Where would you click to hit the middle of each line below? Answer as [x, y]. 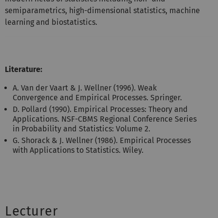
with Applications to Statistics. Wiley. [78, 150]
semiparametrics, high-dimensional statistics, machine [102, 10]
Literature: [25, 69]
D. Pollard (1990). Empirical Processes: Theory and [100, 109]
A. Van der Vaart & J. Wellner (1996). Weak [85, 88]
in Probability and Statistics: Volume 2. [82, 128]
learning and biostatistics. [51, 22]
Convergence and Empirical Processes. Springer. [97, 97]
